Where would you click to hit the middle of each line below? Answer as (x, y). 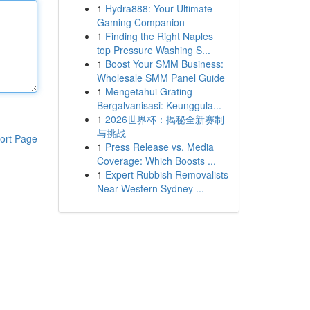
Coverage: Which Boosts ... (156, 161)
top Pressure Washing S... (153, 50)
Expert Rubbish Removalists (166, 174)
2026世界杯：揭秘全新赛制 (164, 119)
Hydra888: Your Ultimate (158, 8)
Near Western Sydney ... (150, 188)
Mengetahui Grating (148, 91)
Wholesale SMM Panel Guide (161, 77)
